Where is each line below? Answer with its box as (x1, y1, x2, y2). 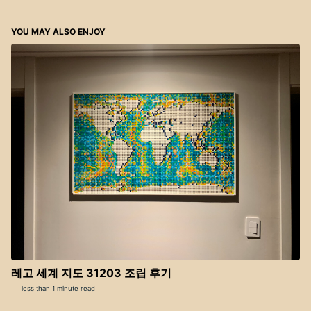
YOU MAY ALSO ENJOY (11, 26, 106, 37)
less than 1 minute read (19, 284, 95, 292)
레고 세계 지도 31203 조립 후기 (11, 265, 171, 280)
